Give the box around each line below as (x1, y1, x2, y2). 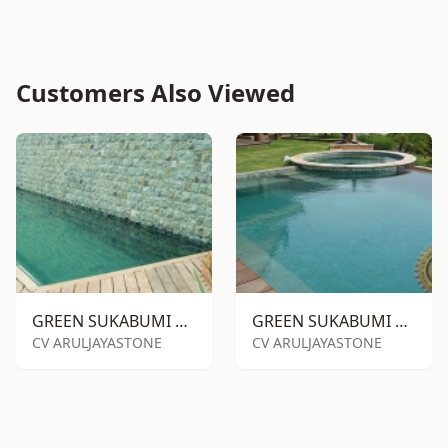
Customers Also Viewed (16, 76, 295, 109)
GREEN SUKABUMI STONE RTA (175, 310, 188, 332)
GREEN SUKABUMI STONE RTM (395, 310, 408, 332)
